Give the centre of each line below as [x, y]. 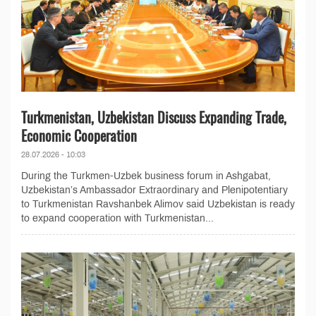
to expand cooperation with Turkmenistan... [117, 219]
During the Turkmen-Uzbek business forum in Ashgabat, [146, 176]
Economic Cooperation [79, 136]
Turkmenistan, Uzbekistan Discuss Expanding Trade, [154, 117]
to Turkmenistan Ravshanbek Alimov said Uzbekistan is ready [158, 205]
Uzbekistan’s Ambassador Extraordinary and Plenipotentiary [154, 190]
